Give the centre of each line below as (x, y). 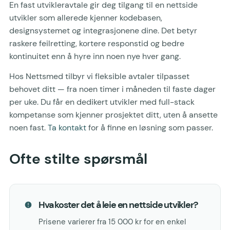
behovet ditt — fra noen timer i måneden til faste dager (112, 89)
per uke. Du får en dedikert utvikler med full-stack (102, 102)
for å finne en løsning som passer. (150, 128)
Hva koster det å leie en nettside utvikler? (118, 205)
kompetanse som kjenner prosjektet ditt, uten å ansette (113, 115)
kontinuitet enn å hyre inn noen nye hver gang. (95, 56)
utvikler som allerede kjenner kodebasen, (86, 17)
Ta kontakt (67, 128)
